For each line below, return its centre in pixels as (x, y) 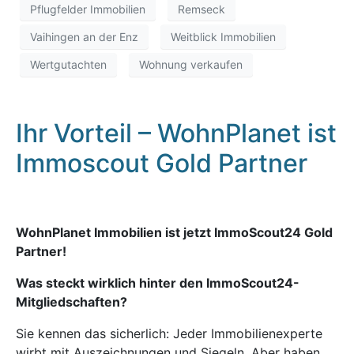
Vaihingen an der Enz (84, 37)
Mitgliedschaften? (72, 301)
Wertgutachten (68, 65)
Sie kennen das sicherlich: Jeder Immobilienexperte (169, 333)
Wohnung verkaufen (191, 65)
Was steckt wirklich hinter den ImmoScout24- (158, 282)
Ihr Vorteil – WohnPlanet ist (176, 133)
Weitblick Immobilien (223, 37)
